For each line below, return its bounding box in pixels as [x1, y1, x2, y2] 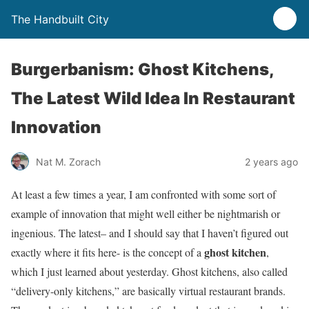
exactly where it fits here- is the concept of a [11, 245, 204, 259]
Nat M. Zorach [36, 155, 101, 168]
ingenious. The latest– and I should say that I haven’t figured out [11, 226, 288, 240]
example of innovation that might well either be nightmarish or [11, 206, 280, 221]
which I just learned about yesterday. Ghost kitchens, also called [11, 264, 288, 279]
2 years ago [245, 155, 298, 168]
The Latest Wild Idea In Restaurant [11, 88, 295, 108]
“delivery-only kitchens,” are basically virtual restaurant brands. [11, 283, 286, 298]
